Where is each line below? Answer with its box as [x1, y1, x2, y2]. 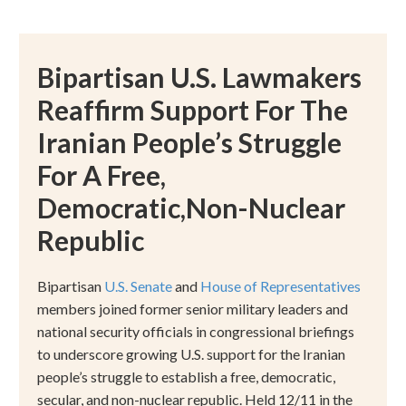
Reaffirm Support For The [37, 93, 348, 127]
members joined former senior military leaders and [37, 300, 348, 318]
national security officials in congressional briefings [37, 323, 354, 341]
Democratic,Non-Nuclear [37, 191, 345, 225]
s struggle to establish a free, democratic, [82, 368, 335, 386]
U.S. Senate [104, 277, 175, 295]
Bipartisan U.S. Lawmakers [37, 61, 362, 94]
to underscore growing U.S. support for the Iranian [37, 345, 345, 363]
